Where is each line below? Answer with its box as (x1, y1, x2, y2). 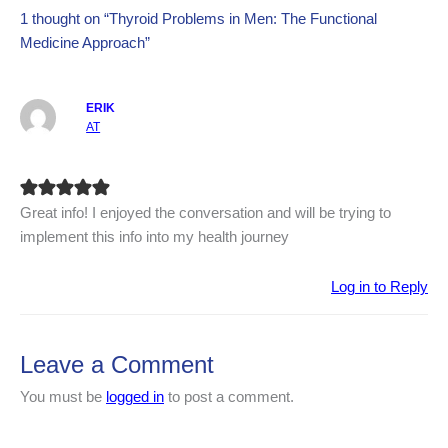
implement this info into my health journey (20, 229, 289, 246)
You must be (20, 388, 106, 405)
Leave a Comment (20, 351, 214, 378)
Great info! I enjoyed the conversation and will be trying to (20, 205, 391, 222)
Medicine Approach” (20, 35, 150, 52)
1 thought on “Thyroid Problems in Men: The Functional (20, 11, 377, 28)
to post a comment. (164, 388, 294, 405)
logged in (106, 388, 164, 405)
